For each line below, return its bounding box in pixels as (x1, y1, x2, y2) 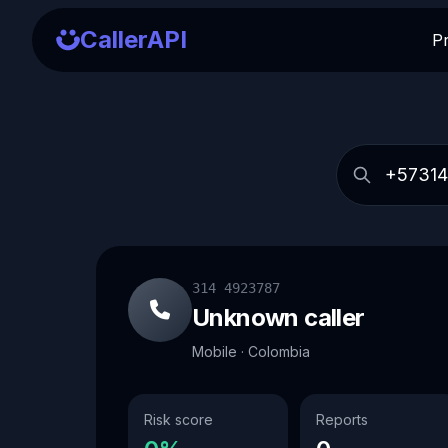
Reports (316, 411, 368, 428)
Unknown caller (192, 303, 365, 332)
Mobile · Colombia (192, 343, 310, 360)
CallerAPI (80, 25, 187, 54)
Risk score (144, 411, 213, 428)
